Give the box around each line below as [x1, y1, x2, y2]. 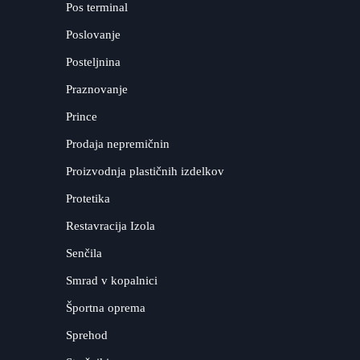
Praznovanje [66, 82, 129, 96]
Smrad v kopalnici [66, 273, 158, 287]
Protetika [66, 191, 111, 205]
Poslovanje [66, 27, 121, 41]
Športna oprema [66, 301, 146, 314]
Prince [66, 109, 98, 123]
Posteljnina [66, 55, 121, 68]
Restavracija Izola [66, 219, 156, 232]
